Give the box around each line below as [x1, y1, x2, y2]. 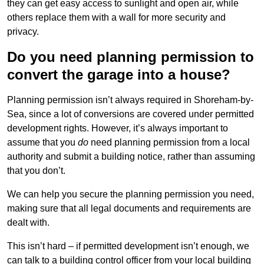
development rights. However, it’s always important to [7, 123, 228, 134]
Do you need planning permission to [7, 49, 254, 65]
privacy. [7, 27, 39, 37]
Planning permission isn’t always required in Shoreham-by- [7, 95, 253, 105]
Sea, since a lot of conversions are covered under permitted [7, 109, 254, 120]
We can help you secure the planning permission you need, [7, 189, 254, 200]
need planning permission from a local [88, 137, 250, 148]
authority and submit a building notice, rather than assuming [7, 151, 255, 162]
